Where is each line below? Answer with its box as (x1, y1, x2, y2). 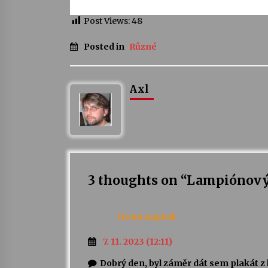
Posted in (84, 41, 126, 53)
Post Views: (84, 15, 130, 26)
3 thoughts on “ (88, 172, 187, 189)
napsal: (144, 211, 176, 222)
